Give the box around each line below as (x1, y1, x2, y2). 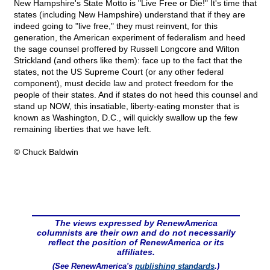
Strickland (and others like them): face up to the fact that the (14, 55, 242, 66)
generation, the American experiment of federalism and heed (14, 33, 245, 43)
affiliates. (117, 247, 155, 257)
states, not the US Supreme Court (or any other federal (14, 67, 224, 77)
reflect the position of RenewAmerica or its (48, 237, 224, 248)
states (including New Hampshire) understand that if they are (14, 10, 245, 20)
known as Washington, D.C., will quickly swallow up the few (14, 113, 237, 123)
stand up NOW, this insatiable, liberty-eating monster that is (14, 101, 239, 111)
